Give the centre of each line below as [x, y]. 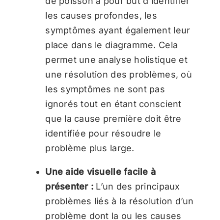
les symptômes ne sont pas [105, 89]
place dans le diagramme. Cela [112, 45]
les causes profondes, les [101, 16]
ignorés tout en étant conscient [113, 104]
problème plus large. [90, 148]
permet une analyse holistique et [116, 60]
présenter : [69, 187]
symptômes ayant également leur [118, 30]
